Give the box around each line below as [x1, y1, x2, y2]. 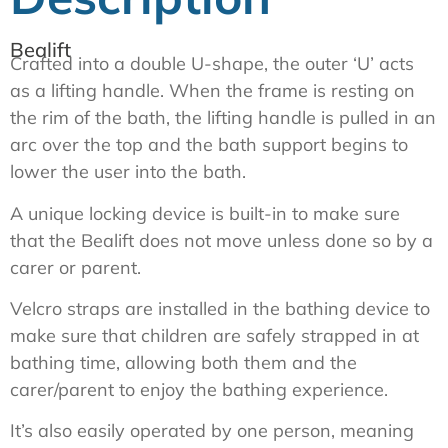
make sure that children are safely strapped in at [10, 324, 419, 348]
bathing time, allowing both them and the [10, 351, 357, 375]
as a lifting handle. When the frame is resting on [10, 79, 415, 103]
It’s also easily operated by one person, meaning [10, 419, 414, 443]
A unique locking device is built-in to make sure [10, 201, 400, 225]
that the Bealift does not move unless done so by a [10, 228, 433, 252]
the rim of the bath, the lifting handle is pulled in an [10, 106, 436, 130]
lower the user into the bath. [10, 160, 246, 184]
